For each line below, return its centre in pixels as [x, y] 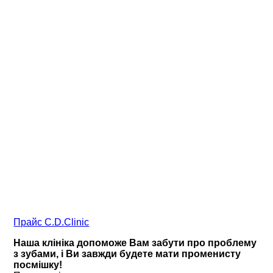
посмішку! [38, 265]
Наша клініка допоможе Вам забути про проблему [135, 243]
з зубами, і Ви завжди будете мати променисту [127, 254]
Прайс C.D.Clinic [51, 222]
